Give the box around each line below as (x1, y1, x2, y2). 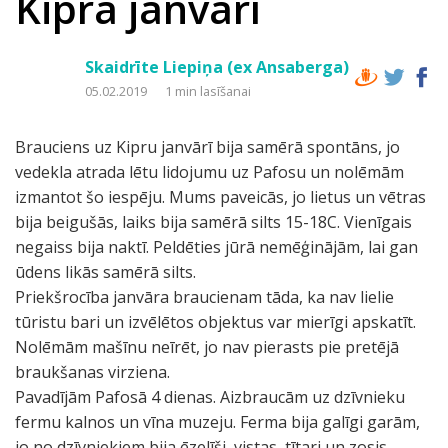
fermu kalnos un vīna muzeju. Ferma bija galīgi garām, (15, 411, 420, 433)
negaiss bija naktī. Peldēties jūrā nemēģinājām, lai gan (15, 236, 418, 258)
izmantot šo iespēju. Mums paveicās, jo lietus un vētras (15, 186, 426, 208)
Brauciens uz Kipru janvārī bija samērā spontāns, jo (15, 136, 400, 158)
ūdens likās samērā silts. (15, 261, 196, 283)
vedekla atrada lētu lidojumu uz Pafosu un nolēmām (15, 161, 404, 183)
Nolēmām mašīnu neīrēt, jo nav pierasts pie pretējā (15, 336, 399, 358)
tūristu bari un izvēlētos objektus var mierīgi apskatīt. (15, 311, 416, 333)
